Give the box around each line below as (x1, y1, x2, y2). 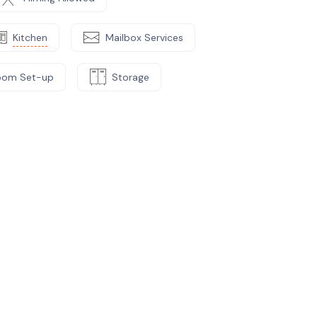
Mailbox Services (105, 30, 183, 44)
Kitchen (13, 30, 47, 44)
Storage (112, 70, 149, 83)
